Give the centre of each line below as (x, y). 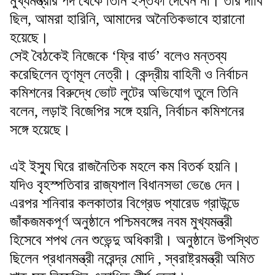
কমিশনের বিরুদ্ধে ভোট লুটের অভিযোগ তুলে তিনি (124, 92)
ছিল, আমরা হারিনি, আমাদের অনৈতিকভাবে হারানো (127, 19)
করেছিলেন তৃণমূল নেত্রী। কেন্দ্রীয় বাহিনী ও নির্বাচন (129, 74)
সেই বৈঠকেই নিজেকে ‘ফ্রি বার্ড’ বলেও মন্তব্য (118, 56)
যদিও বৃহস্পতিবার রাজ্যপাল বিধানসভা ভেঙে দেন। (126, 184)
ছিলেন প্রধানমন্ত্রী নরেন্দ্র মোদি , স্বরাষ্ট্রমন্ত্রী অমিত (132, 258)
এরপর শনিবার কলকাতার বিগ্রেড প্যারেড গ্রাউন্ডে (125, 203)
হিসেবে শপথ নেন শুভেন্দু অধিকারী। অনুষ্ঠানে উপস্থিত (134, 240)
